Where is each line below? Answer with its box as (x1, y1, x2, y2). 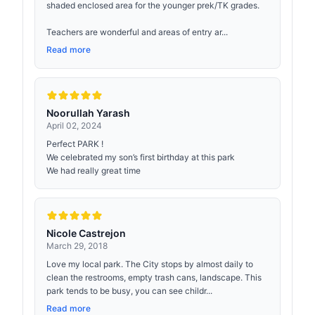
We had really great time (46, 165, 141, 176)
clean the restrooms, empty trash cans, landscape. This (46, 272, 262, 283)
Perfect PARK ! (46, 139, 103, 149)
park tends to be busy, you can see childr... (46, 285, 212, 296)
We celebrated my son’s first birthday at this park (46, 152, 235, 162)
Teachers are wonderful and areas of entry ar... (46, 27, 228, 37)
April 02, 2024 (46, 120, 102, 131)
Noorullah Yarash (46, 107, 130, 119)
